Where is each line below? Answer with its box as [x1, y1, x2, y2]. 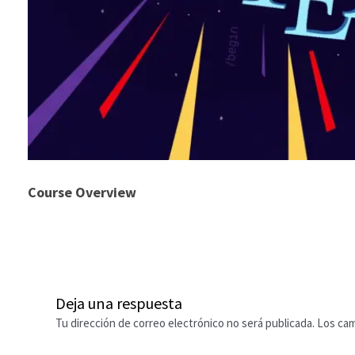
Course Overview [28, 183, 136, 202]
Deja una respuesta [55, 293, 182, 314]
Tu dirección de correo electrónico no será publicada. [55, 315, 315, 331]
